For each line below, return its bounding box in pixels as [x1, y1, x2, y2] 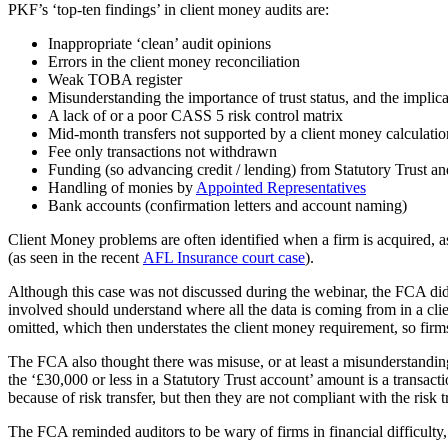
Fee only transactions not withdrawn [48, 143, 277, 161]
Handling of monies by [48, 179, 196, 197]
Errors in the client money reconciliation [48, 53, 300, 71]
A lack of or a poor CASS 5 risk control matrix [48, 107, 343, 125]
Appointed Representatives [196, 179, 366, 197]
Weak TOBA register [48, 71, 182, 89]
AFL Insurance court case [143, 249, 305, 267]
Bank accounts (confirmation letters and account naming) [48, 197, 407, 215]
